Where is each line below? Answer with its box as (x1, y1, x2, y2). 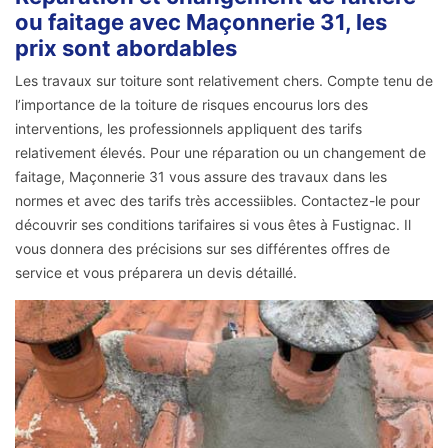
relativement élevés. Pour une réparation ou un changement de (15, 144, 426, 162)
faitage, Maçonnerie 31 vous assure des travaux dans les (15, 168, 387, 186)
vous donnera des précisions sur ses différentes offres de (15, 240, 390, 258)
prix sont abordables (15, 35, 237, 62)
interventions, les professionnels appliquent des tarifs (15, 120, 362, 138)
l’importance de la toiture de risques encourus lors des (15, 96, 368, 114)
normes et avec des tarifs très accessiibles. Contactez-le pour (15, 192, 420, 210)
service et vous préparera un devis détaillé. (15, 264, 297, 282)
